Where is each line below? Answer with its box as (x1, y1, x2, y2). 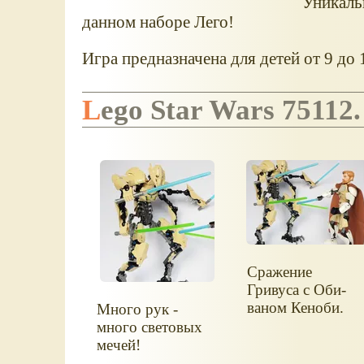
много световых (97, 318, 203, 336)
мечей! (97, 336, 141, 354)
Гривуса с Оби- (246, 281, 346, 299)
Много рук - (97, 301, 179, 318)
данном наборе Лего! (81, 11, 234, 31)
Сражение (246, 263, 312, 281)
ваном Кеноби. (246, 299, 344, 317)
